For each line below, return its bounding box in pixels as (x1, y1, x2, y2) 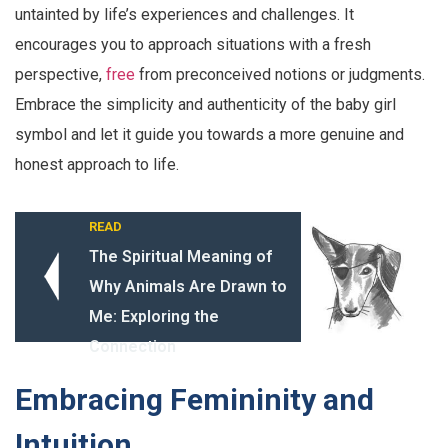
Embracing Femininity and (15, 382, 374, 418)
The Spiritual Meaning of (89, 247, 272, 267)
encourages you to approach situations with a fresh (15, 35, 371, 55)
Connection (89, 337, 176, 357)
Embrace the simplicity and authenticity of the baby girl (15, 95, 396, 115)
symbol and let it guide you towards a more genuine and (15, 125, 404, 145)
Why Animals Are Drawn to (89, 277, 287, 297)
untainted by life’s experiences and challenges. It (15, 5, 354, 25)
